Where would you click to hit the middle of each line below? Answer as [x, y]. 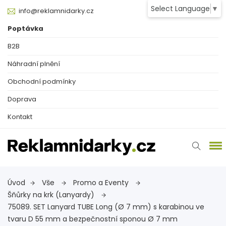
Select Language [180, 9]
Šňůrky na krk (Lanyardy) [52, 195]
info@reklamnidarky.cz [56, 11]
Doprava [22, 99]
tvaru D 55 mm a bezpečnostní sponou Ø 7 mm [93, 219]
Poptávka [25, 29]
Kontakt [20, 117]
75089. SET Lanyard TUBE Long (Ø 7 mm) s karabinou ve [106, 207]
